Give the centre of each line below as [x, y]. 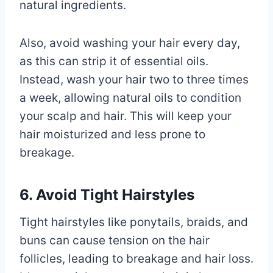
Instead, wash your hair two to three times [134, 79]
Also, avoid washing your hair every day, [130, 43]
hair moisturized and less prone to [112, 134]
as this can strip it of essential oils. [114, 61]
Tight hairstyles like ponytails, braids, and [134, 222]
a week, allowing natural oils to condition [130, 97]
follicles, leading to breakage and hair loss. [136, 258]
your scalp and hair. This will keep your [126, 116]
